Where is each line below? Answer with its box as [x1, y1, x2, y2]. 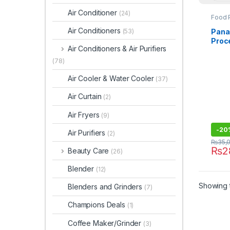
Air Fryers [68, 110, 102, 119]
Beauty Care [67, 146, 111, 155]
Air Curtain [68, 92, 104, 101]
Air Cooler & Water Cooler [68, 74, 156, 83]
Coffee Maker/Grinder [68, 218, 144, 227]
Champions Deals [68, 200, 127, 209]
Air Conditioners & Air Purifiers [67, 44, 167, 53]
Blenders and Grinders [68, 182, 144, 191]
